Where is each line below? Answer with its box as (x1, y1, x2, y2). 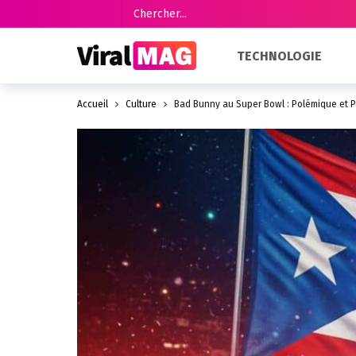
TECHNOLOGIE (237, 48, 323, 64)
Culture (126, 99, 157, 110)
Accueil (77, 99, 108, 110)
